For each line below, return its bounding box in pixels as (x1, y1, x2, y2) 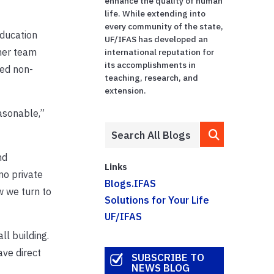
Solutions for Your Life (105, 193, 210, 206)
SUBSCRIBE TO (131, 251, 204, 265)
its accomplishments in (105, 59, 196, 70)
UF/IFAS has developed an (105, 33, 209, 45)
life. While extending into (105, 7, 206, 19)
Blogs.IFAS (105, 177, 157, 190)
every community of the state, (105, 20, 224, 32)
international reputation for (105, 46, 215, 57)
